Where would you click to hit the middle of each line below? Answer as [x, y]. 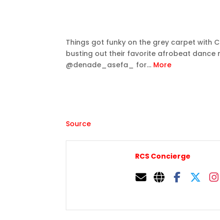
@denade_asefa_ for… [110, 65]
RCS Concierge [163, 156]
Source [79, 124]
